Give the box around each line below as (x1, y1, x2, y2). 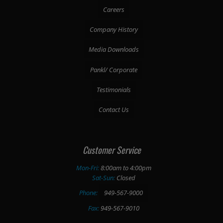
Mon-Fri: (76, 163, 99, 172)
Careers (103, 5, 124, 14)
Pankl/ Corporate (90, 65, 137, 74)
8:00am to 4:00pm (99, 163, 151, 172)
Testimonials (96, 85, 131, 94)
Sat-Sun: (92, 173, 115, 183)
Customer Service (82, 143, 141, 156)
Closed (114, 173, 135, 183)
